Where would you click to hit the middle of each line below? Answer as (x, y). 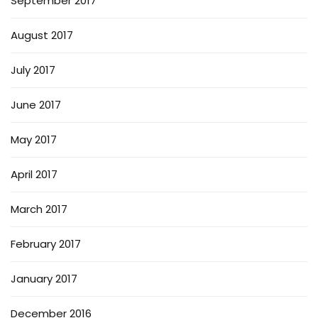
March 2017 (39, 209)
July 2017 (33, 70)
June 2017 (36, 104)
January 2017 (44, 278)
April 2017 (34, 174)
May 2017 (34, 139)
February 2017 (46, 243)
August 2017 (42, 35)
